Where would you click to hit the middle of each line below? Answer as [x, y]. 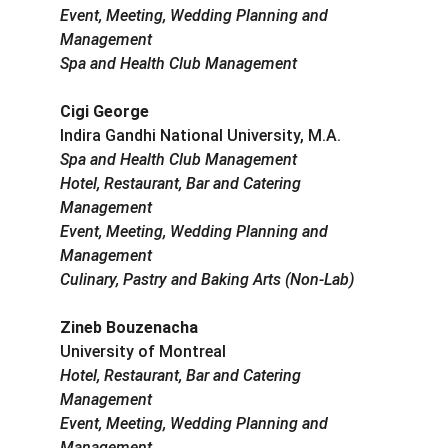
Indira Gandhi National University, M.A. [200, 136]
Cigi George [104, 112]
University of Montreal [143, 352]
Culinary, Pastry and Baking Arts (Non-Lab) [207, 280]
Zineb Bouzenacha [129, 328]
